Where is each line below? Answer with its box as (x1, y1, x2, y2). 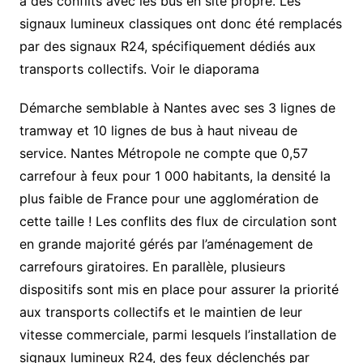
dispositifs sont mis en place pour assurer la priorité (19, 281, 339, 298)
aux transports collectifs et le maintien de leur (19, 304, 302, 321)
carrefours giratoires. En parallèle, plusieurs (19, 258, 285, 275)
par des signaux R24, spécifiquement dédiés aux (19, 38, 316, 55)
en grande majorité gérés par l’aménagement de (19, 236, 313, 253)
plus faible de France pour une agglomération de (19, 190, 318, 207)
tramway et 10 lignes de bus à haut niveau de (19, 122, 297, 139)
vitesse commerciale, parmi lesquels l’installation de (19, 327, 336, 344)
